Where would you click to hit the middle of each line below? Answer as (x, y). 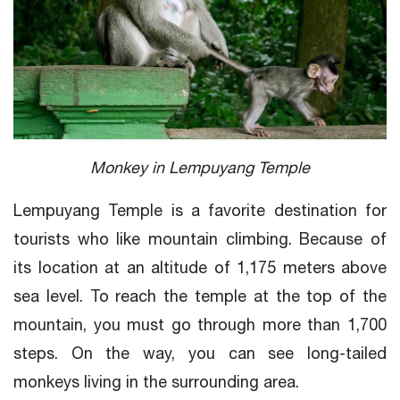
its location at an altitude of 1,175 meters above (200, 267)
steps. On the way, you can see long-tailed (200, 353)
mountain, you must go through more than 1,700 (200, 324)
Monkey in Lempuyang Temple (200, 167)
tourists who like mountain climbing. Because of (200, 238)
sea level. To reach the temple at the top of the (200, 296)
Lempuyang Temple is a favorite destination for (200, 210)
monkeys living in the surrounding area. (156, 381)
